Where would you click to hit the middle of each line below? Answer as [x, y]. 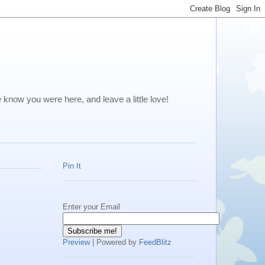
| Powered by [114, 242]
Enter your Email [91, 206]
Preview [76, 242]
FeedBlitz [155, 242]
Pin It [72, 166]
